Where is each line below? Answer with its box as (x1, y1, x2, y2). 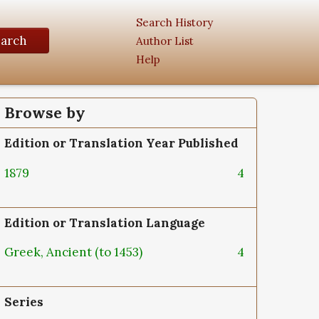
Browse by (4, 103, 85, 122)
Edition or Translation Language (4, 214, 205, 231)
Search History (136, 15, 213, 29)
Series (4, 294, 43, 310)
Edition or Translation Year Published (4, 135, 239, 151)
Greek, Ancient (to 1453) (4, 244, 145, 261)
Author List (136, 33, 194, 48)
